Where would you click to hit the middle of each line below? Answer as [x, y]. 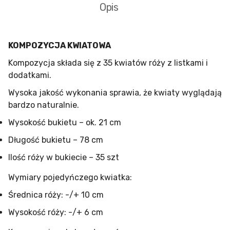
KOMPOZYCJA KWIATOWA [60, 45]
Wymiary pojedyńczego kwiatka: [70, 177]
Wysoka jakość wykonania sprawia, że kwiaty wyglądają [115, 93]
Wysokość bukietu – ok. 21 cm [65, 122]
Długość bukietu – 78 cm [56, 140]
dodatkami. [30, 75]
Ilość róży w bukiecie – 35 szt [64, 157]
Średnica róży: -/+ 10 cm [56, 195]
